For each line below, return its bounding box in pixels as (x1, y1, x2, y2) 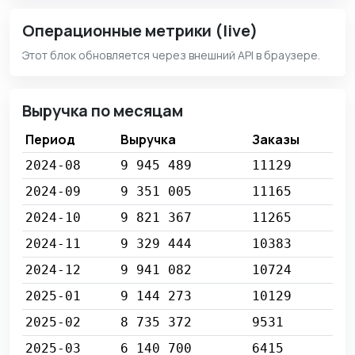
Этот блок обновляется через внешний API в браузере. (22, 48, 320, 63)
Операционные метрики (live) (22, 20, 258, 42)
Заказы (252, 131, 300, 149)
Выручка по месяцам (22, 100, 183, 122)
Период (25, 131, 75, 149)
